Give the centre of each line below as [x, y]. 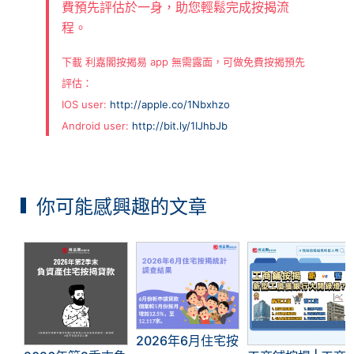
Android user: [96, 126]
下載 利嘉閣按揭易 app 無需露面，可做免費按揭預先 [183, 62]
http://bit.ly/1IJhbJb [179, 126]
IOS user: [85, 105]
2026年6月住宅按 [187, 340]
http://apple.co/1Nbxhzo [169, 105]
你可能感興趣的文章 [122, 207]
